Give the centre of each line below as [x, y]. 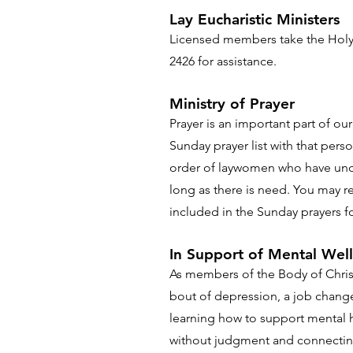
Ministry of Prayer [232, 104]
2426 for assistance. [223, 61]
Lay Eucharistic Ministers [255, 19]
